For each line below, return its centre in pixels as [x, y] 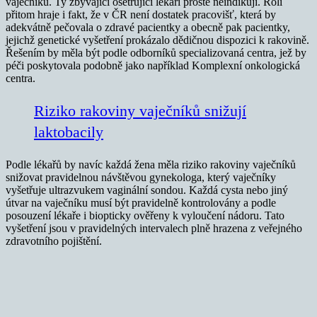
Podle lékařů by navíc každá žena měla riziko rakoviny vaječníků [151, 164]
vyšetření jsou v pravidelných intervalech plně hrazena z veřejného [154, 228]
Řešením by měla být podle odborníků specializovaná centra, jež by [156, 52]
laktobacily [69, 132]
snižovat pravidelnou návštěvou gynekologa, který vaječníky [141, 177]
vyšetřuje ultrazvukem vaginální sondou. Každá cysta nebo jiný [147, 190]
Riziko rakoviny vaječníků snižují [140, 110]
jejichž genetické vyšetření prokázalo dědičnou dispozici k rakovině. [157, 40]
